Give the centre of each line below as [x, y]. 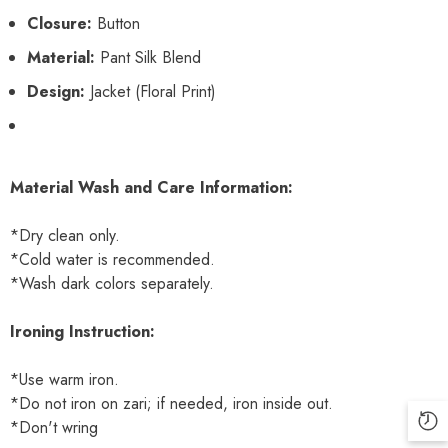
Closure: [59, 23]
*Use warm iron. [64, 379]
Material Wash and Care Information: [151, 187]
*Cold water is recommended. [112, 259]
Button [118, 23]
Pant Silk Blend [150, 57]
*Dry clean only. [65, 235]
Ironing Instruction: [82, 331]
